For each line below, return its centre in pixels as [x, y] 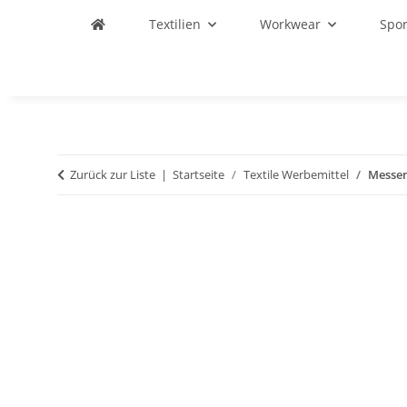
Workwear [290, 24]
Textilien [175, 24]
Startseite [199, 174]
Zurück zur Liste [113, 174]
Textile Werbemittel [296, 174]
